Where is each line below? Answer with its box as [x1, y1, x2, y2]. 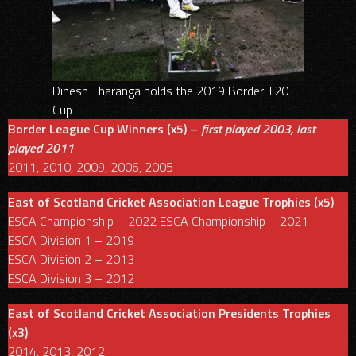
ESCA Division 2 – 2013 [8, 249, 134, 269]
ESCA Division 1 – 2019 [8, 230, 134, 250]
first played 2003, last [201, 118, 315, 138]
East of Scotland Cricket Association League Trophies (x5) [8, 192, 334, 211]
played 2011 [8, 137, 74, 157]
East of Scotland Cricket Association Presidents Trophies [8, 303, 331, 323]
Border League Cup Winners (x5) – [8, 118, 201, 138]
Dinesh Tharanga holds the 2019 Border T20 [52, 80, 288, 100]
